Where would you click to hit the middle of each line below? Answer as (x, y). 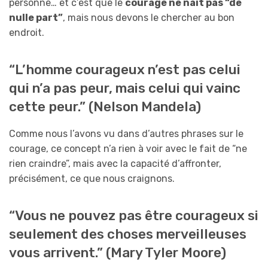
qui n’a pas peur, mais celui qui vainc (125, 88)
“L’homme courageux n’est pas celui (125, 69)
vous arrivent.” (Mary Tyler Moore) (118, 253)
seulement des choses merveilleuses (128, 234)
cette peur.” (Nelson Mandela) (105, 106)
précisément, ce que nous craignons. (92, 179)
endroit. (27, 32)
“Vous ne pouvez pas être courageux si (134, 216)
